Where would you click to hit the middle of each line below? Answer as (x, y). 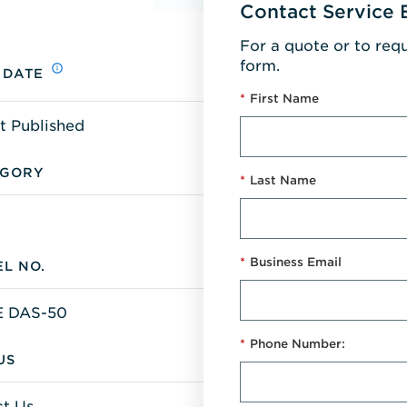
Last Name (283, 180)
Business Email (296, 262)
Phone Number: (298, 343)
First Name (284, 98)
